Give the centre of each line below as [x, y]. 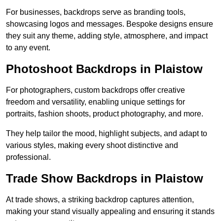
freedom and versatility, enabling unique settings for [95, 102]
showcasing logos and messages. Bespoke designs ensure [110, 24]
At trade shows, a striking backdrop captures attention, [100, 200]
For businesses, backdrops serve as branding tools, [96, 12]
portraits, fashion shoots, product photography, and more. [105, 114]
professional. [28, 157]
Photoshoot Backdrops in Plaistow [104, 69]
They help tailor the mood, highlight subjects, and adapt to [107, 134]
